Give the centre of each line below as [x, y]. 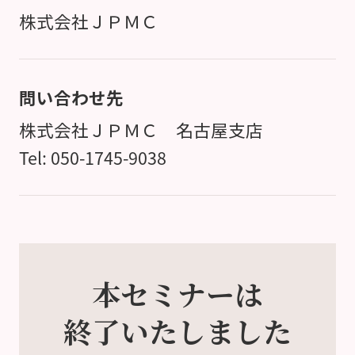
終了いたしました [177, 330]
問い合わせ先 [71, 97]
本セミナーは [177, 293]
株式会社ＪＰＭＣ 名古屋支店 [141, 130]
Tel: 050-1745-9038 [92, 157]
